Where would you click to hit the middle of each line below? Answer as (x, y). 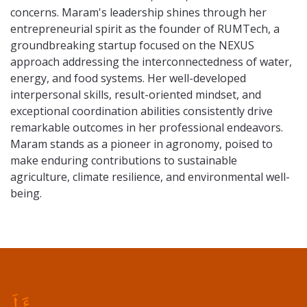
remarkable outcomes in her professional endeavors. (147, 127)
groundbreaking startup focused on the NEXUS (132, 45)
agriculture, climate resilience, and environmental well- (150, 177)
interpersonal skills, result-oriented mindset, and (136, 95)
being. (26, 193)
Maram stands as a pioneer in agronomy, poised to (142, 144)
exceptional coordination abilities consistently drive (142, 111)
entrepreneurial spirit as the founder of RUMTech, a (145, 29)
